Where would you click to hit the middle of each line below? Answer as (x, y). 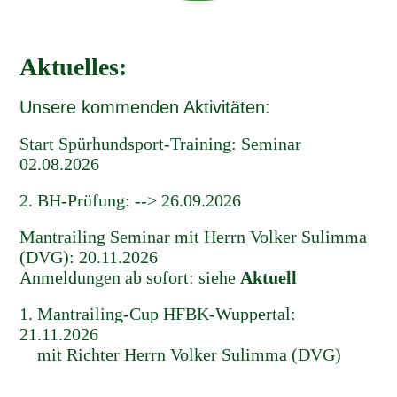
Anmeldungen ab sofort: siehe (130, 277)
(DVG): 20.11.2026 (89, 257)
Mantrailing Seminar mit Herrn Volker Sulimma (194, 237)
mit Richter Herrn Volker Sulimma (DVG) (181, 354)
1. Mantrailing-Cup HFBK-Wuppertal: (158, 314)
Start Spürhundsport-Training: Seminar (161, 144)
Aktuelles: (77, 67)
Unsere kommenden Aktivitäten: (148, 107)
